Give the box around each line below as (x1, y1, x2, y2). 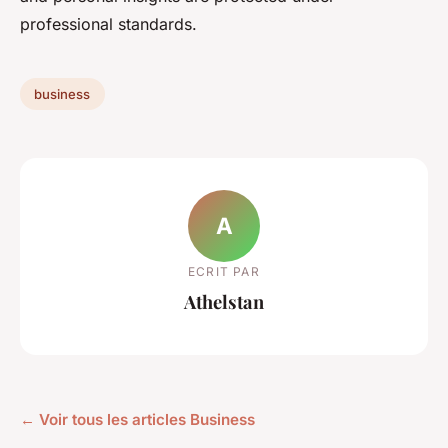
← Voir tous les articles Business (20, 410, 255, 430)
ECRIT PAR (188, 263, 260, 279)
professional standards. (20, 14, 197, 35)
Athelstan (184, 288, 264, 314)
